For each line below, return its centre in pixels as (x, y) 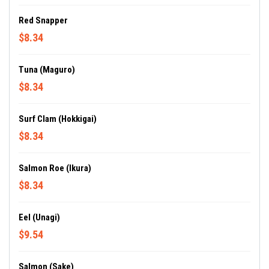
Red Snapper (43, 21)
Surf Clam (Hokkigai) (58, 119)
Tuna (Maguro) (47, 70)
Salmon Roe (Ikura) (55, 168)
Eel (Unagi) (39, 218)
